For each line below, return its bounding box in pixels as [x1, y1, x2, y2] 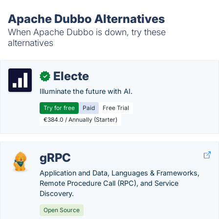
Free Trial [103, 104, 129, 111]
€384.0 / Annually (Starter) [44, 116, 117, 123]
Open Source [44, 206, 80, 214]
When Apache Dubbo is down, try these [8, 27, 166, 37]
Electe [53, 69, 89, 83]
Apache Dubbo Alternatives [8, 12, 165, 26]
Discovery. [40, 189, 74, 197]
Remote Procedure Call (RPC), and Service [40, 179, 178, 187]
